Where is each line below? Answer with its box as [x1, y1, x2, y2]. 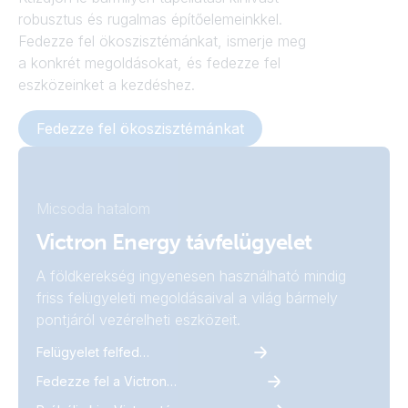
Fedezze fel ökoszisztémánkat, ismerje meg [18, 31, 306, 50]
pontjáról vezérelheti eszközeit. [36, 310, 240, 329]
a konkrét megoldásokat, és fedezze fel [18, 53, 280, 72]
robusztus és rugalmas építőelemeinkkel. [18, 9, 282, 28]
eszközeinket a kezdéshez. [18, 75, 195, 94]
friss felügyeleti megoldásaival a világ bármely [36, 288, 338, 307]
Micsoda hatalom [36, 199, 150, 218]
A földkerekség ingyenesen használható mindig [36, 266, 346, 285]
